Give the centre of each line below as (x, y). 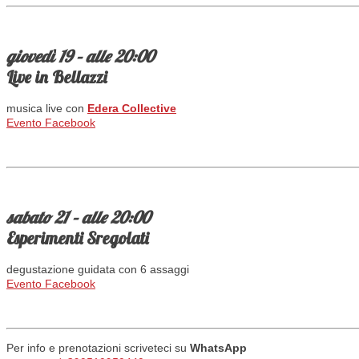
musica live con (47, 109)
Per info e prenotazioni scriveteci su (98, 348)
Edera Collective (132, 109)
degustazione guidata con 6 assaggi (98, 270)
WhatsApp (218, 348)
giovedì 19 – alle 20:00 (80, 56)
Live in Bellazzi (56, 77)
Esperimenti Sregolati (77, 238)
